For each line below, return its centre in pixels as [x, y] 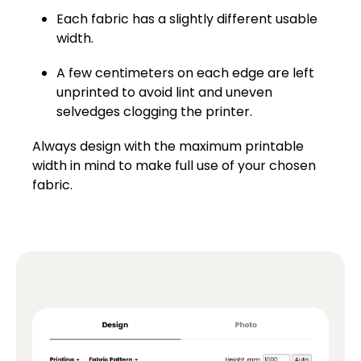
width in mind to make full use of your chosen [174, 166]
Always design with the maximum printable [168, 147]
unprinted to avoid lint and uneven [164, 92]
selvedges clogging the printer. [154, 111]
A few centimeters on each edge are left [185, 73]
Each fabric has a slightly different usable [187, 19]
